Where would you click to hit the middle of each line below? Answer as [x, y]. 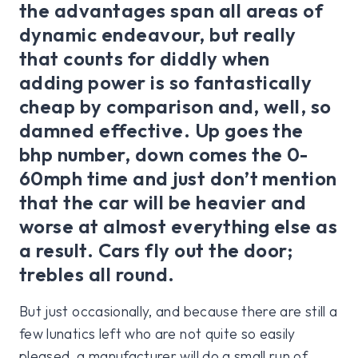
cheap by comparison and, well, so [175, 107]
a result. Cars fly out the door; [156, 251]
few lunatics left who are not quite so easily [157, 334]
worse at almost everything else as [179, 227]
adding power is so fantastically [166, 83]
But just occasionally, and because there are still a [179, 312]
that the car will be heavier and [163, 203]
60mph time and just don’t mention [178, 179]
